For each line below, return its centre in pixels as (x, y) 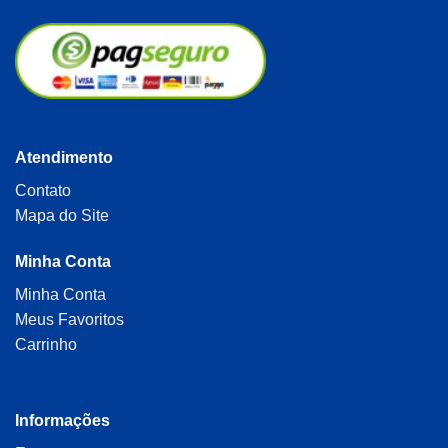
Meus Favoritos (69, 319)
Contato (43, 191)
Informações (62, 420)
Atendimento (64, 158)
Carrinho (46, 344)
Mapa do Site (62, 216)
